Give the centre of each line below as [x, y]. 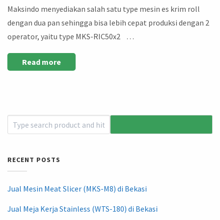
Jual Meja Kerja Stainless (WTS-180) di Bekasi [82, 208]
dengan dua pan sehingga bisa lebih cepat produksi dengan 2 [108, 23]
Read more [41, 62]
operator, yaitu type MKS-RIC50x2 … [71, 37]
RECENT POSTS [34, 159]
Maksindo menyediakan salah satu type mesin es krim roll [104, 9]
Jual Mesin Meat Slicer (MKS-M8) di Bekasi [77, 188]
